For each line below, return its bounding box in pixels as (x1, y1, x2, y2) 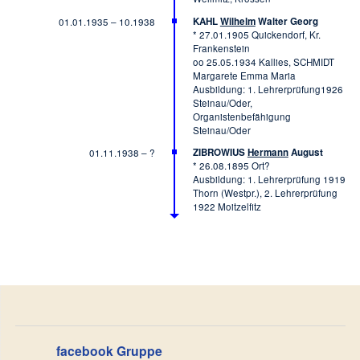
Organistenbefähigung (192, 109, 291, 123)
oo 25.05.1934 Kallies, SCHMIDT (192, 55, 334, 68)
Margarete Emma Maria (192, 68, 296, 82)
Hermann (247, 145, 288, 160)
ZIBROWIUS (192, 145, 247, 160)
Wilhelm (219, 14, 256, 28)
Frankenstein (192, 41, 250, 55)
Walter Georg (255, 14, 318, 28)
